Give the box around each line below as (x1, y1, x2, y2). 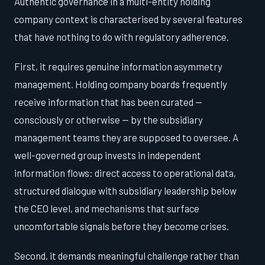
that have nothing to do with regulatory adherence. (14, 31, 229, 43)
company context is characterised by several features (14, 13, 243, 25)
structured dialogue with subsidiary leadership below (14, 185, 237, 197)
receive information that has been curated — (14, 96, 202, 108)
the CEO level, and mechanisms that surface (14, 202, 199, 215)
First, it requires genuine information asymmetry (14, 60, 222, 73)
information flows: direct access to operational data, (14, 167, 236, 179)
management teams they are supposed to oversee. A (14, 131, 238, 144)
